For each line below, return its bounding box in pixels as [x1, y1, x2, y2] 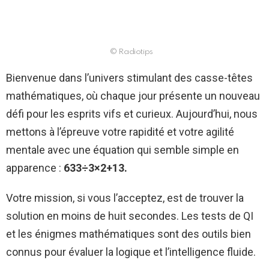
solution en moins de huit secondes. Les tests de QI [6, 210, 253, 223]
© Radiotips [109, 48, 154, 56]
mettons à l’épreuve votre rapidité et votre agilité [6, 125, 234, 139]
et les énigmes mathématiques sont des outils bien [6, 228, 251, 241]
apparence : [6, 162, 61, 175]
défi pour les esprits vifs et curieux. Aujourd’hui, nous [6, 107, 258, 121]
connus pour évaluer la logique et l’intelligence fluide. [6, 246, 256, 259]
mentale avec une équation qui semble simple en [6, 144, 239, 157]
